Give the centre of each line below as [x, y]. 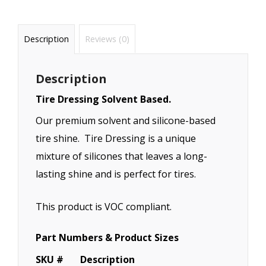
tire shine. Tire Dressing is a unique [116, 139]
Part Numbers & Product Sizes [107, 238]
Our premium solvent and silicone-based [126, 121]
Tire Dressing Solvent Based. [104, 99]
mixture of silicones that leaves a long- [122, 156]
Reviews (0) [107, 39]
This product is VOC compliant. [104, 207]
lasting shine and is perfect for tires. [116, 174]
